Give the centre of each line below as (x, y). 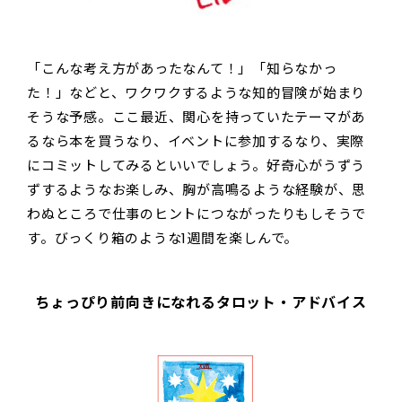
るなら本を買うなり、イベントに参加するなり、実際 (196, 141)
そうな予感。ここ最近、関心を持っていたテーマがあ (196, 117)
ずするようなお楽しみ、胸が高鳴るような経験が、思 (197, 189)
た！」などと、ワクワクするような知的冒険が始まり (196, 92)
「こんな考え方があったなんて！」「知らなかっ (182, 68)
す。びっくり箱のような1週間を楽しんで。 (162, 238)
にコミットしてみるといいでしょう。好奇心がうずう (196, 165)
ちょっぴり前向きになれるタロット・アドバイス (201, 302)
